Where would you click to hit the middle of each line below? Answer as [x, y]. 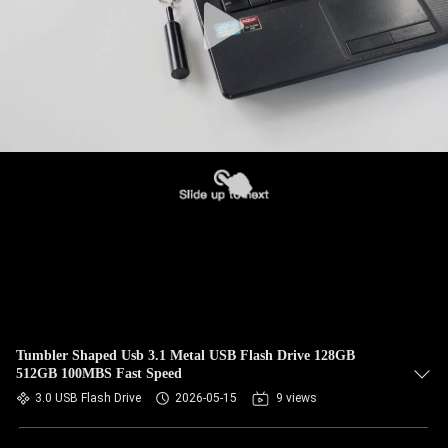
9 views [296, 398]
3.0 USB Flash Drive [88, 398]
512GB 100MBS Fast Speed [99, 373]
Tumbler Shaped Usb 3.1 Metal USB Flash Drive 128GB [185, 355]
